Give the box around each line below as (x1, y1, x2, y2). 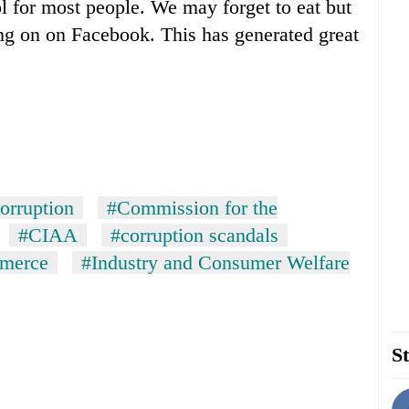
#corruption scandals (110, 224, 278, 247)
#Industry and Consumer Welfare (81, 251, 350, 275)
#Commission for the (107, 196, 278, 220)
